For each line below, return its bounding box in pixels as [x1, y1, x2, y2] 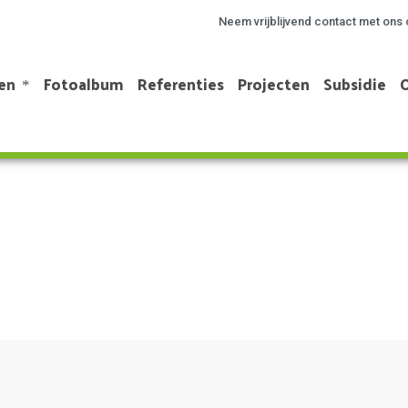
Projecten [238, 69, 311, 97]
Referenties [138, 69, 225, 97]
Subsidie [323, 69, 387, 97]
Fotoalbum [44, 69, 125, 97]
